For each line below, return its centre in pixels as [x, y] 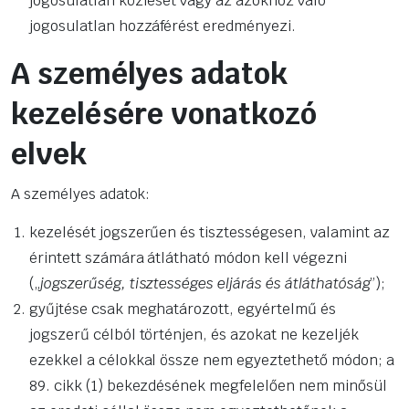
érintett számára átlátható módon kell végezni [188, 258]
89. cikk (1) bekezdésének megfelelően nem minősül [208, 386]
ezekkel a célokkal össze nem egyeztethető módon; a [212, 361]
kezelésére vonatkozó [164, 114]
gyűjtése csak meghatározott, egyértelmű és [183, 309]
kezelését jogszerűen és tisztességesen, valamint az [210, 233]
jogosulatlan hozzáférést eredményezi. [163, 26]
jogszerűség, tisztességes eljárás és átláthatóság [205, 284]
